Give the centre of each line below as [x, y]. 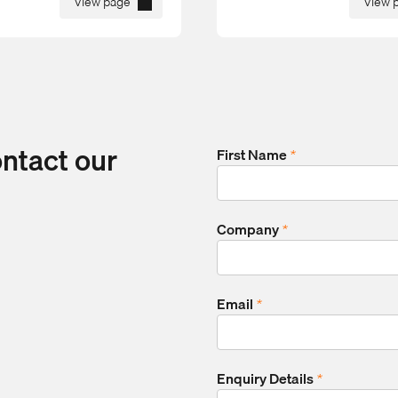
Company [249, 230]
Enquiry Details [267, 379]
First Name [253, 155]
